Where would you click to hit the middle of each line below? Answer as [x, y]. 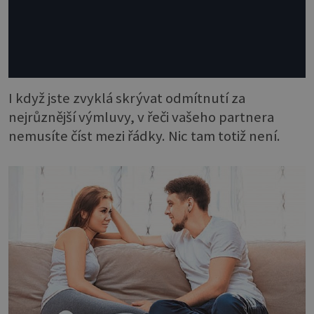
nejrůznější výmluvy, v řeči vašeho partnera [141, 117]
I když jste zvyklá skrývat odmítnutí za [127, 98]
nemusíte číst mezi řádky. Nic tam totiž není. [144, 136]
